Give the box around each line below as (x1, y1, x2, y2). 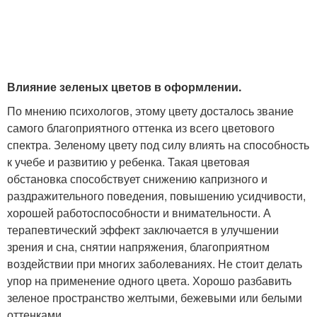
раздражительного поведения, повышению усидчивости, (7, 188, 306, 204)
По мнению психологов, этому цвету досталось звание (7, 103, 294, 120)
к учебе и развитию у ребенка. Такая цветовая (7, 154, 250, 171)
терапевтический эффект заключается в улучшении (7, 221, 279, 238)
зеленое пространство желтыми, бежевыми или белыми (7, 289, 302, 306)
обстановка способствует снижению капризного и (7, 171, 267, 188)
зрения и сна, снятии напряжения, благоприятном (7, 238, 270, 255)
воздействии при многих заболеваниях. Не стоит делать (7, 255, 302, 272)
